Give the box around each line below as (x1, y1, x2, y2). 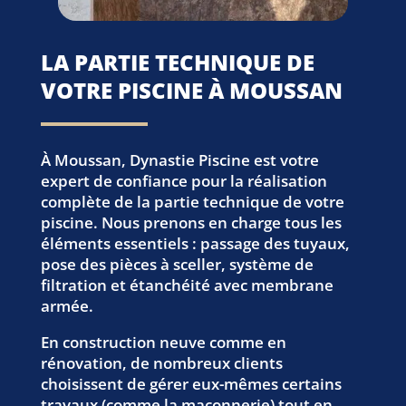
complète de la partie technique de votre (40, 191, 344, 213)
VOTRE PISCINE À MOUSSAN (40, 75, 343, 106)
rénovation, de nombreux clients (40, 353, 283, 374)
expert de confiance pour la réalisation (40, 170, 327, 192)
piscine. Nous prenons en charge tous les (40, 212, 342, 234)
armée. (40, 295, 93, 317)
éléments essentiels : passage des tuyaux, (40, 233, 350, 255)
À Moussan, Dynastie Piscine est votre (40, 150, 319, 171)
